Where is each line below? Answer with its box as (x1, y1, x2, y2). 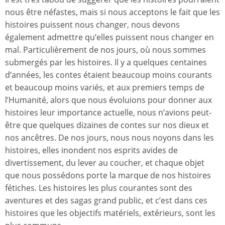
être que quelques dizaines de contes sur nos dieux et (5, 119, 209, 131)
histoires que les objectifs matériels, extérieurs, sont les (5, 207, 215, 218)
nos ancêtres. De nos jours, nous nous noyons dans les (5, 132, 214, 143)
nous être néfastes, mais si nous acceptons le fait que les (5, 6, 220, 18)
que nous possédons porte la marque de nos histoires (5, 169, 211, 181)
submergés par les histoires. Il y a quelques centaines (5, 56, 207, 68)
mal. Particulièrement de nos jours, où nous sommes (5, 44, 206, 55)
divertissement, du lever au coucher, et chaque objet (5, 157, 204, 168)
